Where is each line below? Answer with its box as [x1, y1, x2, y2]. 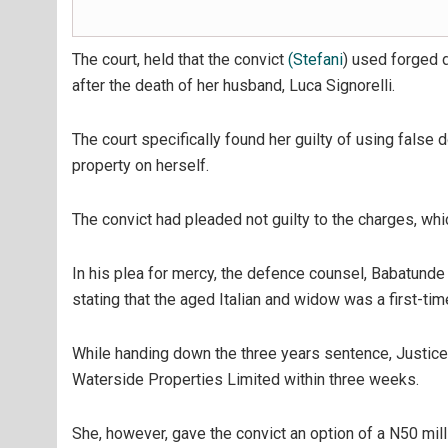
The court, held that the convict [72, 50, 288, 69]
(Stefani [288, 50, 343, 69]
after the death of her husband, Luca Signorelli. [72, 76, 395, 95]
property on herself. [72, 156, 209, 175]
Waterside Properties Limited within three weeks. [72, 370, 419, 389]
